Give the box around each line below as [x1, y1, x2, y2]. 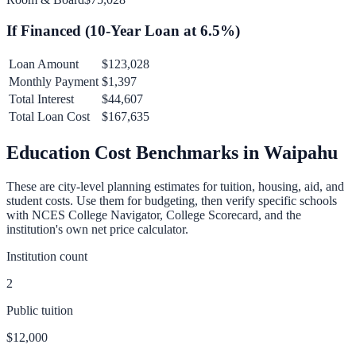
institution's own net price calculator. [6, 222, 188, 236]
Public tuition [6, 303, 73, 317]
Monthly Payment [9, 74, 99, 88]
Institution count [6, 249, 87, 263]
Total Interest [9, 91, 74, 106]
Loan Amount [9, 56, 79, 71]
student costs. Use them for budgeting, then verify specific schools [6, 193, 337, 207]
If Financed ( [6, 22, 90, 40]
